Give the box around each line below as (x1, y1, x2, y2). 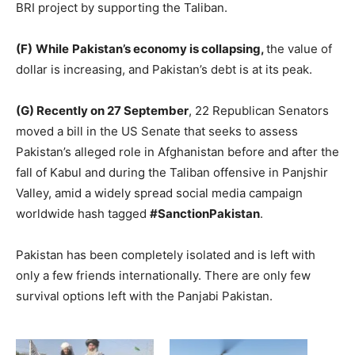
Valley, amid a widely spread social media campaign (16, 185, 303, 200)
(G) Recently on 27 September (16, 102, 189, 118)
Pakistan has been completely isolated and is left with (16, 246, 315, 262)
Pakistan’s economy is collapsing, (72, 40, 266, 56)
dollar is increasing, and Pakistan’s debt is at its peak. (16, 61, 312, 77)
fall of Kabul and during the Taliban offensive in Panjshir (16, 164, 328, 180)
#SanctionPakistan (150, 205, 260, 221)
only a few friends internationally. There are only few (16, 267, 311, 283)
